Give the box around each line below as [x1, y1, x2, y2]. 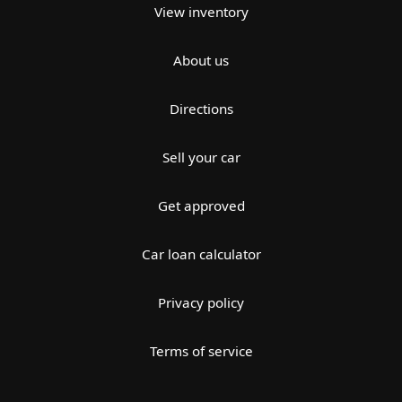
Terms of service [149, 341, 253, 360]
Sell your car [162, 147, 240, 166]
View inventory [153, 2, 249, 21]
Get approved [157, 196, 245, 214]
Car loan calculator [141, 244, 261, 263]
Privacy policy [158, 293, 244, 311]
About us [173, 50, 229, 69]
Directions [169, 99, 233, 118]
